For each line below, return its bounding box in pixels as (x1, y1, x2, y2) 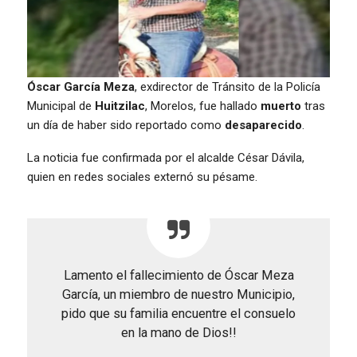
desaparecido (225, 117, 302, 132)
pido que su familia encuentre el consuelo (61, 305, 296, 321)
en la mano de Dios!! (120, 324, 237, 340)
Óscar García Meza (27, 79, 135, 94)
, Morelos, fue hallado (145, 98, 261, 113)
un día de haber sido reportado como (27, 117, 225, 132)
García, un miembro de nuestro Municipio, (62, 286, 295, 302)
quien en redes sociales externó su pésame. (27, 169, 257, 184)
